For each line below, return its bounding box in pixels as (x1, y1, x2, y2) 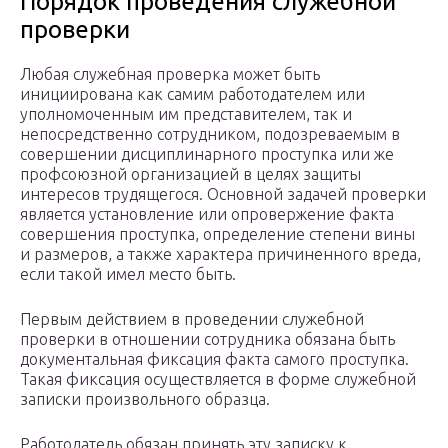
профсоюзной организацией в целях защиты (20, 165, 361, 184)
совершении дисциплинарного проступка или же (20, 145, 394, 164)
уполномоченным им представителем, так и (20, 105, 352, 124)
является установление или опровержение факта (20, 205, 394, 224)
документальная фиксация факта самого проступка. (20, 350, 409, 369)
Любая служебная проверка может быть (20, 65, 320, 84)
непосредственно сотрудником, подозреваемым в (20, 125, 400, 144)
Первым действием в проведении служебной (20, 310, 364, 329)
